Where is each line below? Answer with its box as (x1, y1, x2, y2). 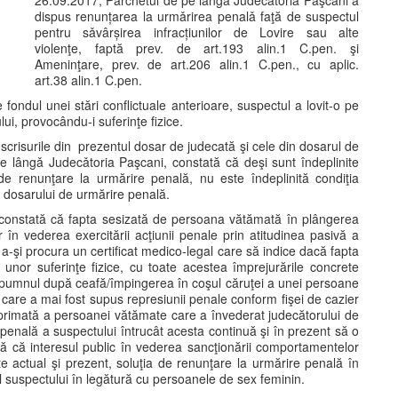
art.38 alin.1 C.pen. (35, 71, 142, 89)
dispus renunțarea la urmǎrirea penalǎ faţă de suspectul (35, 7, 359, 25)
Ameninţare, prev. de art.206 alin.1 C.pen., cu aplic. (35, 55, 359, 73)
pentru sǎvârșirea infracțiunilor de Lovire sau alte (35, 23, 359, 41)
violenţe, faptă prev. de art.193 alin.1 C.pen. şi (35, 39, 359, 57)
